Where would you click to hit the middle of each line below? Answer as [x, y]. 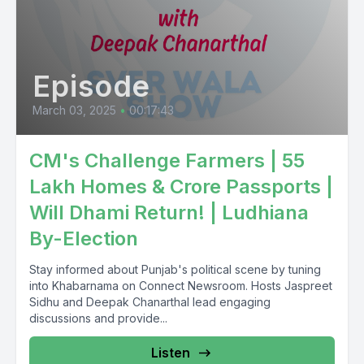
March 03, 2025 [74, 110]
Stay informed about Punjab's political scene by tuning [175, 269]
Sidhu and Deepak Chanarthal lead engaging [150, 302]
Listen [171, 353]
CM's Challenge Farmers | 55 [167, 160]
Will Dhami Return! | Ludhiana [169, 212]
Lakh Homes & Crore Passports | [181, 186]
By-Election [84, 238]
